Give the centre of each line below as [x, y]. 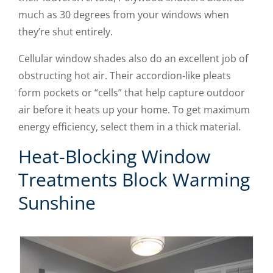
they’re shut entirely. [66, 32]
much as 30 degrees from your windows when [124, 15]
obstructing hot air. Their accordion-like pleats [125, 76]
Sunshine [57, 203]
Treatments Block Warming [134, 180]
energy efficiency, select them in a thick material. [129, 127]
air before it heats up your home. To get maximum [134, 110]
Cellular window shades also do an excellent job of [133, 59]
